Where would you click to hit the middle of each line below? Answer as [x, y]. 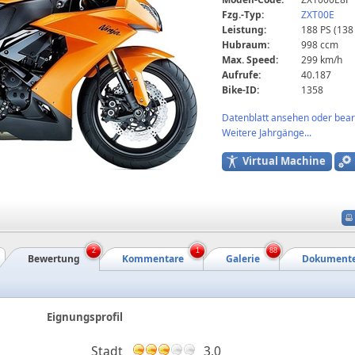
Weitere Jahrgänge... [267, 132]
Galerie [243, 259]
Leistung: [244, 29]
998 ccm [320, 44]
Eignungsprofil [85, 317]
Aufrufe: [241, 74]
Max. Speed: [250, 59]
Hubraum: [246, 44]
